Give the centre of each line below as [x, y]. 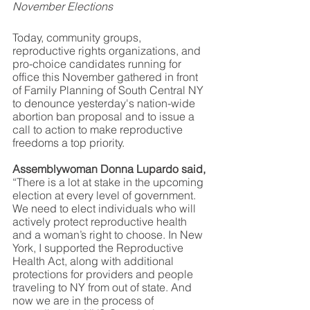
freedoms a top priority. [71, 142]
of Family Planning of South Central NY [109, 90]
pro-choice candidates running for [98, 63]
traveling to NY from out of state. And [103, 287]
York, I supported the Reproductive [99, 247]
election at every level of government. [106, 195]
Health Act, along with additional [94, 261]
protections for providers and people [104, 274]
